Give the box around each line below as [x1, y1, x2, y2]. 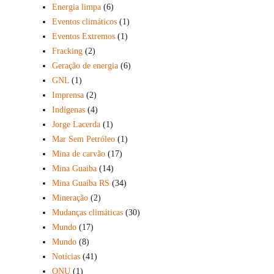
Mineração [51, 193, 88, 202]
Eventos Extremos [51, 31, 115, 41]
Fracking [51, 46, 83, 56]
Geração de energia [51, 61, 118, 70]
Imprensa [51, 90, 84, 100]
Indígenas [51, 105, 85, 114]
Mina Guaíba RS [51, 178, 109, 188]
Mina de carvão [51, 149, 105, 158]
